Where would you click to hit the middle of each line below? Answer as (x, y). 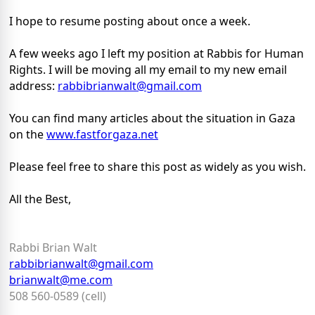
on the (28, 135)
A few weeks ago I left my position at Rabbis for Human (156, 54)
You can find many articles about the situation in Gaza (152, 118)
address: (33, 86)
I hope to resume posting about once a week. (130, 21)
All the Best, (40, 199)
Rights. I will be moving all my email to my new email (148, 70)
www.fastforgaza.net (102, 135)
